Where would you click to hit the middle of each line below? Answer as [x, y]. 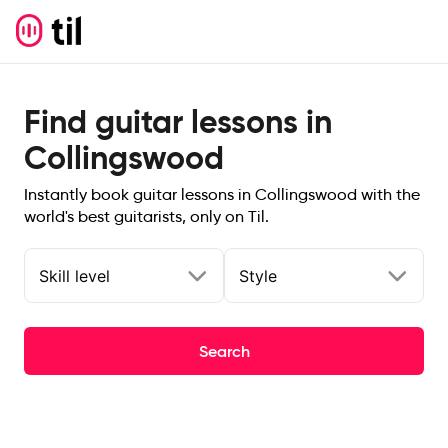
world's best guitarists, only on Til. [146, 216]
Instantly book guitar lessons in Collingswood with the [222, 194]
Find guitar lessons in [178, 122]
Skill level [74, 275]
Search [224, 351]
